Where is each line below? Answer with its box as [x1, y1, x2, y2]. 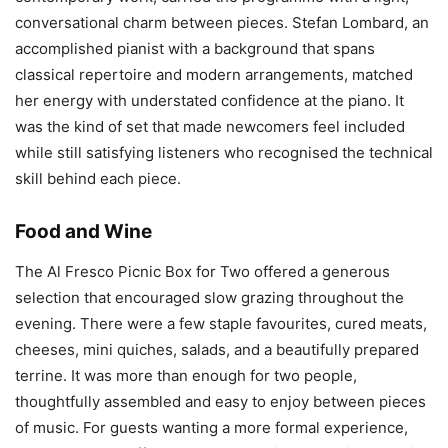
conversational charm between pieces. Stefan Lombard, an [15, 12, 429, 32]
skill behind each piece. [15, 168, 181, 188]
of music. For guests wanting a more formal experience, [15, 417, 408, 437]
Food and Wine [15, 219, 152, 243]
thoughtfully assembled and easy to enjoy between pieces [15, 391, 426, 411]
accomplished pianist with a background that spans [15, 38, 375, 58]
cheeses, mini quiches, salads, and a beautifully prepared [15, 339, 419, 359]
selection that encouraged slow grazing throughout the [15, 287, 404, 307]
